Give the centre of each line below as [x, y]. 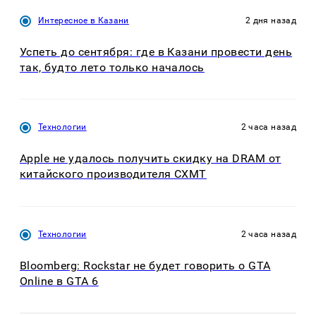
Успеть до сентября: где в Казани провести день [156, 51]
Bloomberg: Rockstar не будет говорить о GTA [145, 265]
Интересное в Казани [84, 20]
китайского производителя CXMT [113, 174]
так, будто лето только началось [112, 67]
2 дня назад [271, 20]
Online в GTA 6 [59, 281]
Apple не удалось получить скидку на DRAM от [151, 159]
